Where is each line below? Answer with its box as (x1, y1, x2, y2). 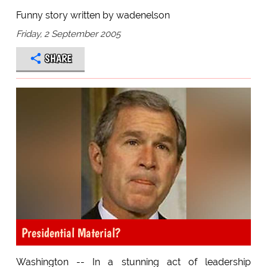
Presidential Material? (21, 225, 120, 241)
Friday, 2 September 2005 (15, 28, 120, 39)
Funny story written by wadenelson (15, 9, 170, 21)
